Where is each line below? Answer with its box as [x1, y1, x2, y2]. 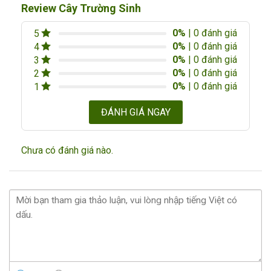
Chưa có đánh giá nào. [21, 144, 113, 156]
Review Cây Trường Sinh [21, 1, 141, 15]
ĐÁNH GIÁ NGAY [100, 106, 171, 118]
